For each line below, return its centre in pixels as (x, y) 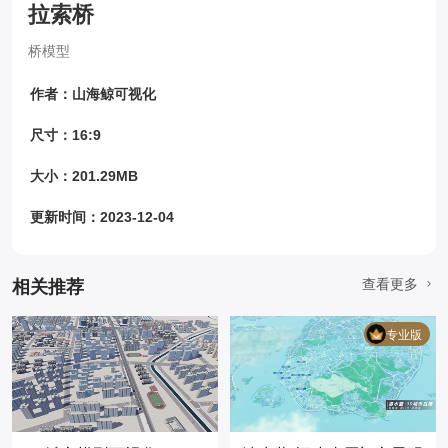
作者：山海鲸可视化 (93, 94)
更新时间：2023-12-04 (102, 217)
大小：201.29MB (84, 176)
